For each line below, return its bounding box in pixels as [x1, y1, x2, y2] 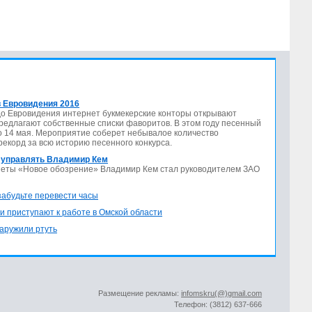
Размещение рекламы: [98, 289, 181, 298]
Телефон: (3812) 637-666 [174, 300, 262, 309]
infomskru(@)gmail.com [181, 289, 262, 298]
